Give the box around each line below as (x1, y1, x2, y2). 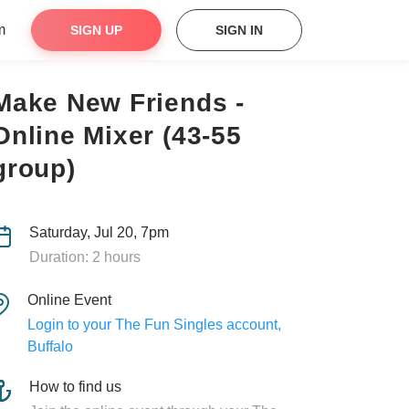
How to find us (29, 379, 121, 394)
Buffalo (26, 339, 73, 354)
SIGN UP (70, 23, 122, 37)
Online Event (26, 292, 111, 308)
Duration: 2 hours (28, 249, 141, 265)
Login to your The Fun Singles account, (26, 317, 281, 332)
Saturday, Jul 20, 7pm (28, 225, 169, 240)
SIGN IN (215, 23, 263, 37)
